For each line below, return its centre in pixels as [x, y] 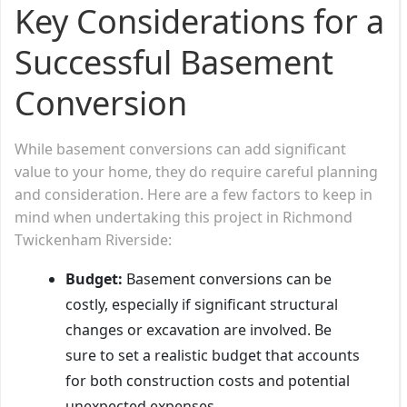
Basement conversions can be [227, 278]
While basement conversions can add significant [180, 149]
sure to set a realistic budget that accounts [213, 355]
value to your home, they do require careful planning [196, 171]
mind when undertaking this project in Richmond [184, 217]
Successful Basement [174, 62]
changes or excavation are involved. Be [199, 329]
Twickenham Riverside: [93, 239]
